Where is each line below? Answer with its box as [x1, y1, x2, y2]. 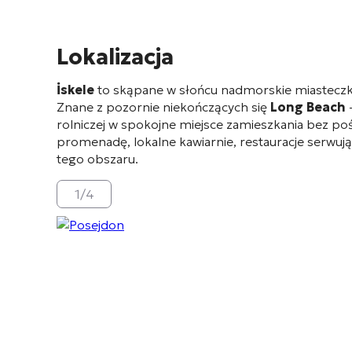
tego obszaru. [57, 151, 138, 167]
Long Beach [270, 99, 346, 115]
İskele [57, 82, 94, 97]
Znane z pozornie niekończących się [57, 99, 270, 115]
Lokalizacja [57, 43, 174, 71]
